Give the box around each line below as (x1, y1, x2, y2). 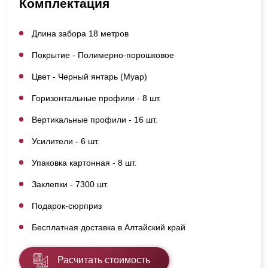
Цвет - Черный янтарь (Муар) (32, 71, 147, 81)
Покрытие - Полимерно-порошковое (32, 50, 174, 60)
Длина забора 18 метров (32, 28, 129, 38)
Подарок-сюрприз (32, 200, 102, 211)
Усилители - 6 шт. (32, 136, 99, 146)
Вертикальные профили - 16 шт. (32, 114, 157, 124)
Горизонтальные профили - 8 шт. (32, 93, 161, 103)
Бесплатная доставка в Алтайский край (32, 222, 185, 232)
